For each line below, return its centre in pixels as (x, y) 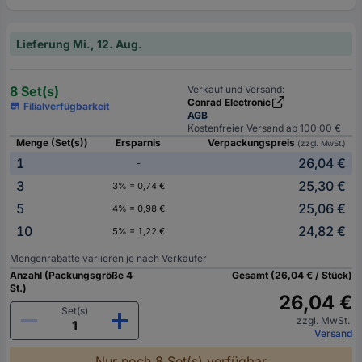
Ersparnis (138, 142)
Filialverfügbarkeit (67, 106)
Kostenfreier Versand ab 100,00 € (265, 128)
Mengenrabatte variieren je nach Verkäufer (108, 258)
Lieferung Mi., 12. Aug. (79, 44)
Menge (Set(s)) (52, 142)
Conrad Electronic (229, 102)
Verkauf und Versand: (236, 89)
